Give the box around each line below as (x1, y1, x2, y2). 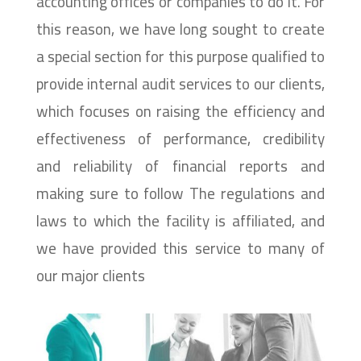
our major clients (35, 260, 145, 290)
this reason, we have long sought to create (35, 14, 326, 44)
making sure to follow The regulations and (35, 178, 326, 208)
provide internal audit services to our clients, (35, 68, 326, 98)
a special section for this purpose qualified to (35, 41, 326, 71)
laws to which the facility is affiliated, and (35, 205, 326, 235)
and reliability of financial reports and (35, 151, 326, 180)
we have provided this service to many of (35, 233, 326, 263)
